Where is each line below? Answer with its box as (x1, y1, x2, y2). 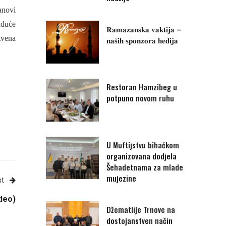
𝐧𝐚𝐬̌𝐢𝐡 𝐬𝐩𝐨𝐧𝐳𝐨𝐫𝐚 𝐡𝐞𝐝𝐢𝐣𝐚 (106, 34, 178, 46)
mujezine (106, 172, 136, 184)
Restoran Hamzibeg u (106, 81, 177, 92)
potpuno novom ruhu (106, 92, 174, 103)
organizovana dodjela (106, 150, 177, 161)
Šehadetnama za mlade (106, 161, 183, 173)
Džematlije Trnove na (106, 203, 175, 215)
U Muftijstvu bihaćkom (106, 139, 179, 150)
